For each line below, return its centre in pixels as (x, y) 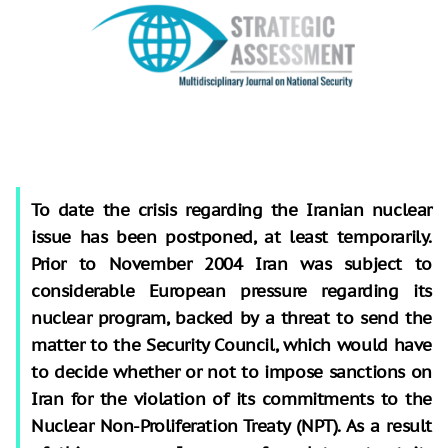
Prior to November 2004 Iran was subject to (231, 263)
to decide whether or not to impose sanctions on (231, 371)
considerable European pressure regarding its (231, 290)
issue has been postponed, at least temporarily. (231, 236)
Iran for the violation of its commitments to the (231, 398)
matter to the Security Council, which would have (231, 344)
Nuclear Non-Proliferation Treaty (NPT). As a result (231, 425)
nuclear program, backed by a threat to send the (231, 317)
